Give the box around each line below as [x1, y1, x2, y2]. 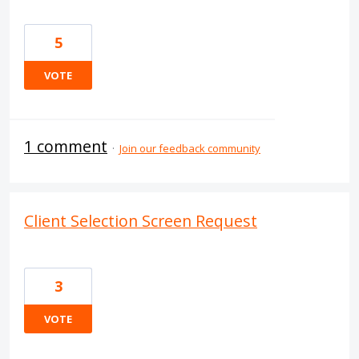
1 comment [24, 135, 107, 157]
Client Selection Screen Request [24, 210, 257, 232]
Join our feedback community [119, 141, 260, 155]
